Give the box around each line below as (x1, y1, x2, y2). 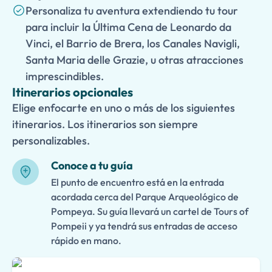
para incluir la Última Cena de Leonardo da (25, 20, 231, 34)
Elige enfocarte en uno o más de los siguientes (12, 101, 235, 115)
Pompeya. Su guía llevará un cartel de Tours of (51, 205, 248, 217)
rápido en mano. (51, 234, 121, 246)
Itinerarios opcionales (12, 84, 133, 100)
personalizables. (12, 134, 90, 148)
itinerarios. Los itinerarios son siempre (12, 117, 198, 131)
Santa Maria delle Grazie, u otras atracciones (25, 53, 243, 67)
